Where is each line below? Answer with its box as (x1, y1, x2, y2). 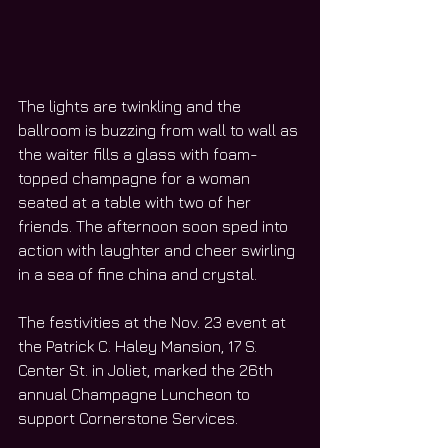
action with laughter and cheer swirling (18, 240, 299, 259)
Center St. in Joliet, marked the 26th (18, 360, 277, 379)
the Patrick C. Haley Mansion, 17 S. (18, 336, 261, 355)
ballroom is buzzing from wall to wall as (18, 120, 302, 139)
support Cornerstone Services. (18, 408, 238, 427)
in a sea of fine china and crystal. (18, 264, 257, 283)
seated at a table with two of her (18, 192, 255, 211)
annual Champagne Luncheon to (18, 384, 254, 403)
